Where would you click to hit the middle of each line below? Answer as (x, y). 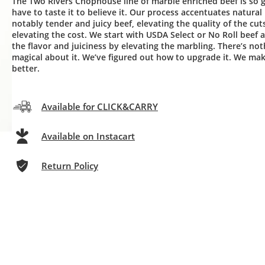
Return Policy (70, 166)
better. (26, 68)
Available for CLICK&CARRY (100, 106)
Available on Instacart (88, 136)
